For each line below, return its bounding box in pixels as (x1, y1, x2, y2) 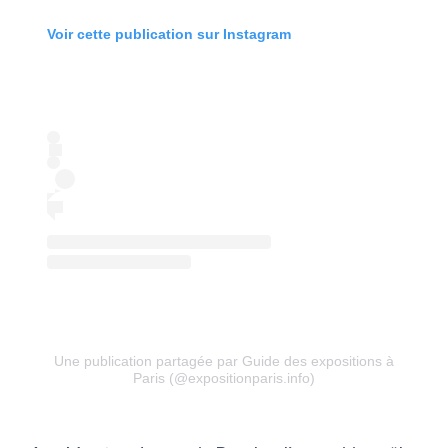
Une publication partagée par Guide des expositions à (54, 352, 394, 369)
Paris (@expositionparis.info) (133, 369, 315, 386)
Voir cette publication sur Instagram (47, 25, 291, 42)
